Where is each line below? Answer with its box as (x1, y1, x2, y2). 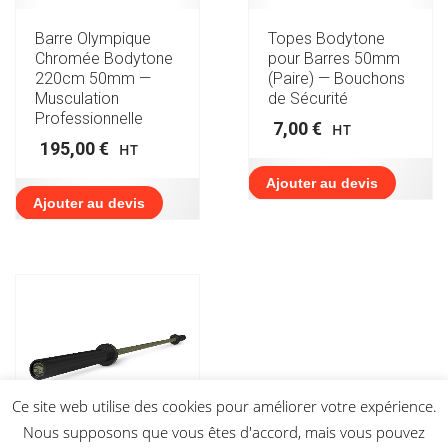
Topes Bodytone (267, 28, 385, 48)
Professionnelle (35, 108, 143, 128)
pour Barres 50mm (267, 48, 400, 68)
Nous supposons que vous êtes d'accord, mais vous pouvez (23, 422, 425, 443)
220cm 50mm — (35, 68, 151, 88)
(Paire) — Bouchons (267, 68, 405, 88)
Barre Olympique (35, 28, 151, 48)
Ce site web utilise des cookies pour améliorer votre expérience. (11, 395, 437, 416)
